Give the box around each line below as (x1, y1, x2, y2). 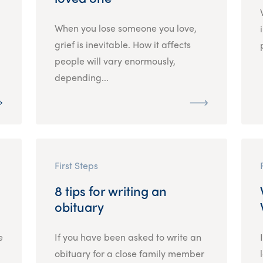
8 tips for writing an (54, 181, 167, 200)
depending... (54, 70, 109, 84)
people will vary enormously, (54, 53, 176, 68)
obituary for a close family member (54, 246, 204, 260)
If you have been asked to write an (54, 230, 201, 244)
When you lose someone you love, (54, 21, 197, 35)
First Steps (54, 158, 98, 172)
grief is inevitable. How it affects (54, 37, 191, 51)
